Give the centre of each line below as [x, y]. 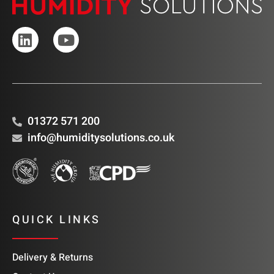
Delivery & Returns [53, 258]
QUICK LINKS [57, 220]
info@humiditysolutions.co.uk [101, 138]
